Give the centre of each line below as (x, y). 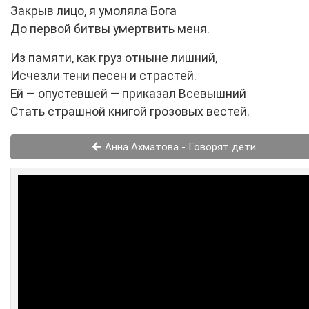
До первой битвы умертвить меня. (110, 29)
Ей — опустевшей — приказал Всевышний (128, 94)
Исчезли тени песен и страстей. (103, 76)
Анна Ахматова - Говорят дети (179, 147)
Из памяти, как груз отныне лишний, (114, 58)
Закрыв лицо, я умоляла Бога (93, 11)
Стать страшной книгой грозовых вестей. (130, 112)
